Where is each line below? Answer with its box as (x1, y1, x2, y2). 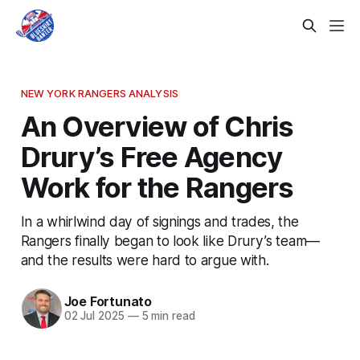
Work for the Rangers (20, 170, 294, 204)
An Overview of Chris (20, 108, 294, 143)
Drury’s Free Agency (20, 139, 283, 174)
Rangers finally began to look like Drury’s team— (20, 231, 320, 249)
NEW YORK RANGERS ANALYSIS (20, 86, 178, 100)
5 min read (138, 309, 195, 323)
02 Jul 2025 (63, 309, 125, 323)
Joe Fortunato (63, 293, 152, 310)
